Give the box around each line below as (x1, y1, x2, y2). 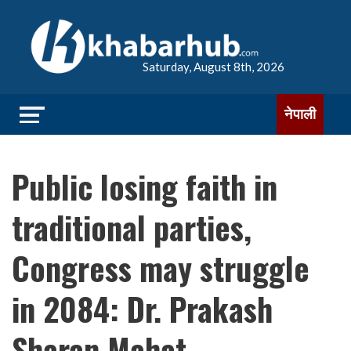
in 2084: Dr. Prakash (12, 285, 273, 332)
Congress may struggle (12, 244, 309, 291)
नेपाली (284, 106, 316, 122)
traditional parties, (12, 204, 251, 251)
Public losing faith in (12, 163, 277, 210)
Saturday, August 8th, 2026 (143, 60, 284, 74)
